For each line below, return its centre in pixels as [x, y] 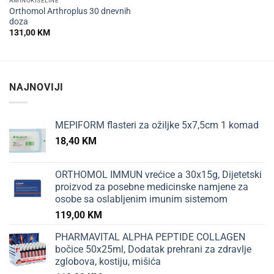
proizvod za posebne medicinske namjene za [152, 187]
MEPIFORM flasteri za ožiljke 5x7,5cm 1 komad [157, 125]
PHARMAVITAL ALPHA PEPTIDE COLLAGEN [150, 237]
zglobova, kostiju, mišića [108, 261]
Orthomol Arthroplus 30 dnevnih [70, 11]
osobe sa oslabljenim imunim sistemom [141, 199]
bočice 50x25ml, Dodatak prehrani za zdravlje [153, 249]
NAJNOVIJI [37, 87]
